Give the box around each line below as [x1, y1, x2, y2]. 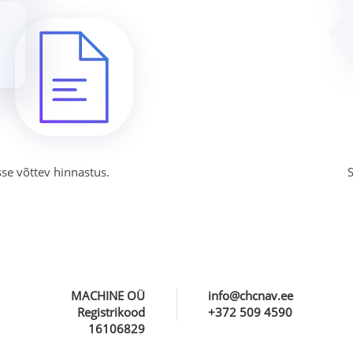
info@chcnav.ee [208, 287, 293, 303]
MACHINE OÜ [71, 287, 145, 303]
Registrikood [77, 303, 145, 320]
